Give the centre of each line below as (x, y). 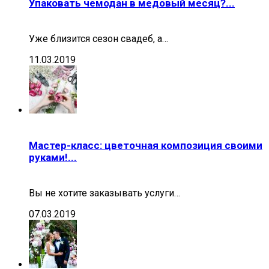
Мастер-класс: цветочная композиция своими (146, 146)
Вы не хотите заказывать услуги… (104, 193)
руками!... (53, 158)
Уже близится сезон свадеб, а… (98, 38)
